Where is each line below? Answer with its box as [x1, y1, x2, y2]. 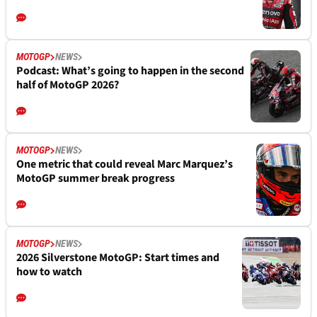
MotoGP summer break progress [16, 171, 175, 187]
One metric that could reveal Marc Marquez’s [16, 156, 233, 173]
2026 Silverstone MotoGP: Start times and [16, 250, 219, 266]
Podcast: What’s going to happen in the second [16, 63, 244, 79]
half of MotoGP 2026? [16, 77, 119, 93]
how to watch [16, 264, 82, 280]
